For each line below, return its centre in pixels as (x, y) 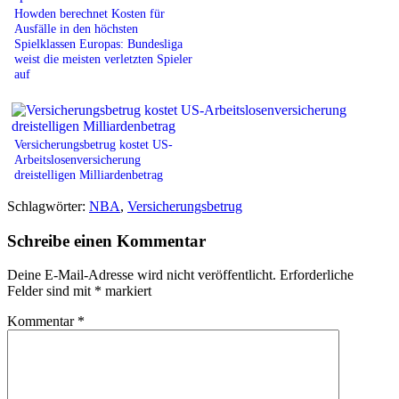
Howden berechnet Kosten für (90, 13)
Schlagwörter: (48, 206)
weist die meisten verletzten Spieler (103, 58)
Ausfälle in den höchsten (76, 28)
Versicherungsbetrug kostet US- (94, 144)
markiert (126, 291)
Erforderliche (317, 275)
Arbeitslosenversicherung (77, 159)
